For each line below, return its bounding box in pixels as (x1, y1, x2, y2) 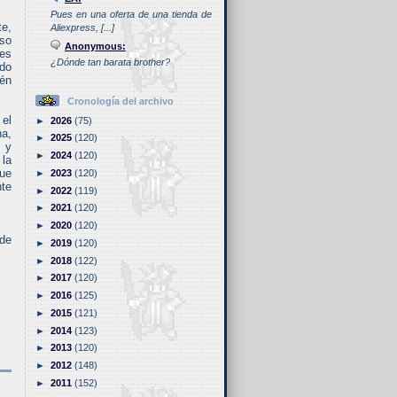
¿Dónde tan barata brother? (51, 57, 170, 68)
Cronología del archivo (67, 96, 174, 107)
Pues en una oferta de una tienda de (51, 9, 212, 20)
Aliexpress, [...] (51, 22, 114, 34)
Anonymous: (65, 41, 126, 52)
